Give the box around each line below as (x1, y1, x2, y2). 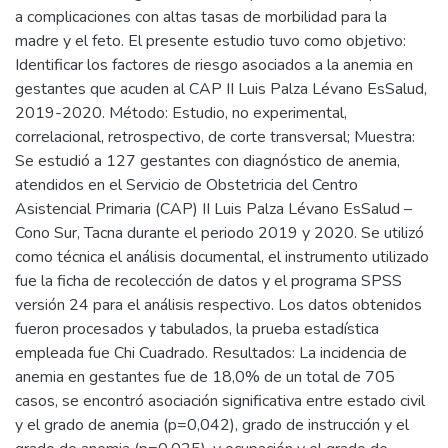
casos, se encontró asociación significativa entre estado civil (15, 389, 425, 412)
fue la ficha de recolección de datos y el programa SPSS (15, 269, 402, 292)
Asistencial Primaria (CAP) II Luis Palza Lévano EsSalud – (15, 197, 412, 220)
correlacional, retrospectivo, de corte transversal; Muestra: (15, 125, 415, 148)
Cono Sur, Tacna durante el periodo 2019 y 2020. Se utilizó (15, 221, 424, 244)
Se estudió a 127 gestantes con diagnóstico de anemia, (15, 149, 400, 172)
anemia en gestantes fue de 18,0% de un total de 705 (15, 365, 395, 388)
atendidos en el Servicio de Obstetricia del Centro (15, 173, 358, 196)
